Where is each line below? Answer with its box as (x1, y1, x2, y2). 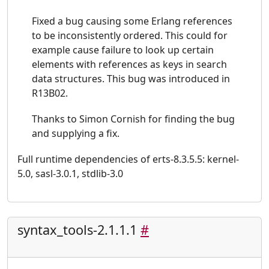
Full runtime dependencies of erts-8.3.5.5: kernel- (17, 153, 239, 166)
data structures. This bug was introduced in (32, 71, 230, 85)
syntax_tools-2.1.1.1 (17, 221, 141, 239)
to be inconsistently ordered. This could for (32, 28, 228, 42)
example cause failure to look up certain (32, 43, 214, 56)
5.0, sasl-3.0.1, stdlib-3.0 (17, 167, 123, 181)
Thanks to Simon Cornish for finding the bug (32, 112, 235, 126)
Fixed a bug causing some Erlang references (32, 14, 232, 28)
